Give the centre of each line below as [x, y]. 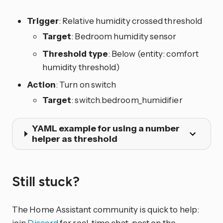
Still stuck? [47, 182]
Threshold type [75, 54]
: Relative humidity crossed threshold [131, 21]
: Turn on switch [86, 85]
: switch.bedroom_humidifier [127, 100]
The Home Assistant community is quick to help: [106, 210]
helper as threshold [75, 139]
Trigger [43, 21]
